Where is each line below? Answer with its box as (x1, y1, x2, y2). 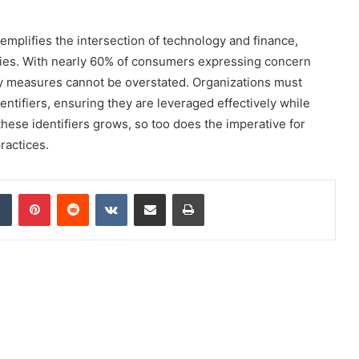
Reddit (88, 186, 120, 200)
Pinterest (50, 186, 95, 200)
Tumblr (11, 186, 45, 200)
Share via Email (165, 186, 191, 200)
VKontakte (127, 186, 178, 200)
